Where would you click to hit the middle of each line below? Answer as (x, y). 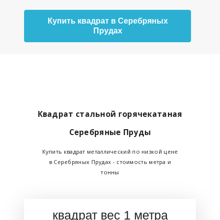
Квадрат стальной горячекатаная (110, 114)
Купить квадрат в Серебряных (108, 21)
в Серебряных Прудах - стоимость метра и (110, 162)
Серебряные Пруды (110, 132)
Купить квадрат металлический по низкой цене (110, 151)
